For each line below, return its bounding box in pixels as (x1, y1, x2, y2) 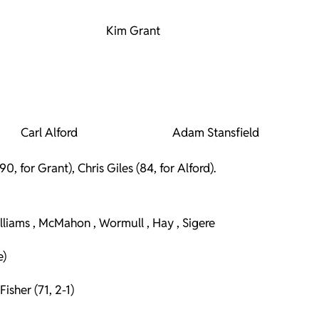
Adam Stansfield (172, 125, 259, 140)
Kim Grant (105, 23, 160, 38)
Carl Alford (21, 125, 78, 140)
